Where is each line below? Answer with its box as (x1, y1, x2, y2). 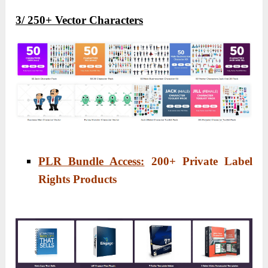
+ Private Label (169, 154, 252, 167)
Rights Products (38, 172, 117, 185)
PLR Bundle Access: (38, 154, 145, 167)
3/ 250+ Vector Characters (16, 13, 144, 26)
